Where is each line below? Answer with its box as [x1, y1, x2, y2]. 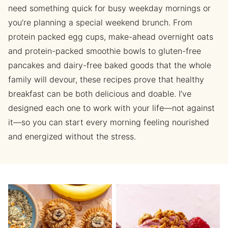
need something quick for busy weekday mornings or [8, 3, 211, 13]
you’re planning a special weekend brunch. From [8, 17, 192, 27]
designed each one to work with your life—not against [8, 103, 215, 113]
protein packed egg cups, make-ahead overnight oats [8, 32, 213, 42]
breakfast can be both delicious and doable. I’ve [8, 89, 191, 99]
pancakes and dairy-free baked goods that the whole [8, 60, 211, 70]
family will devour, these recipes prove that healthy [8, 74, 204, 84]
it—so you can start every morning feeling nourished [8, 117, 209, 127]
